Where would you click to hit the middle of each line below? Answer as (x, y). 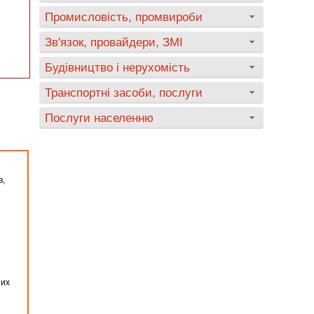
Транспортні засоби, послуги (124, 93)
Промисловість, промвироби (124, 17)
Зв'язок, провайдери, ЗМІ (114, 42)
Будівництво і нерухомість (117, 67)
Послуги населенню (99, 118)
